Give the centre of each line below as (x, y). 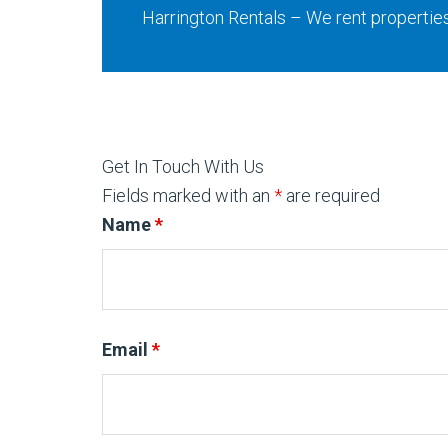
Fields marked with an (188, 196)
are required (331, 196)
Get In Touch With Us (183, 167)
